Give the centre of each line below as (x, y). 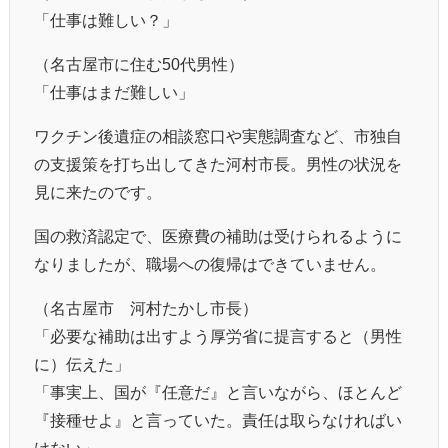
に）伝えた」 (82, 363)
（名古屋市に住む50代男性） (139, 63)
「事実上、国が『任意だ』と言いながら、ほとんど (218, 391)
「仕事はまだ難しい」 (114, 91)
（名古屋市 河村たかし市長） (146, 307)
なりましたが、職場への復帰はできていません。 (210, 263)
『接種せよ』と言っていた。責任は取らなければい (218, 419)
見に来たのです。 (98, 191)
